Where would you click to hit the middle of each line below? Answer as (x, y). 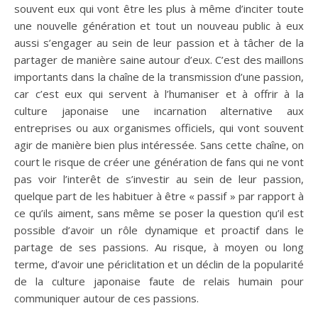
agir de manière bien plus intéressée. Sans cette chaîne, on (159, 144)
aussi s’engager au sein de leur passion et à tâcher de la (159, 42)
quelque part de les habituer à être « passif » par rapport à (159, 196)
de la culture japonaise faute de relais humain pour (159, 281)
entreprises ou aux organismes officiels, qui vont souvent (159, 127)
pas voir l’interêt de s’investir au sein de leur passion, (159, 179)
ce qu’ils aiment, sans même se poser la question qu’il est (159, 213)
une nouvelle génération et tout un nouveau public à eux (159, 25)
